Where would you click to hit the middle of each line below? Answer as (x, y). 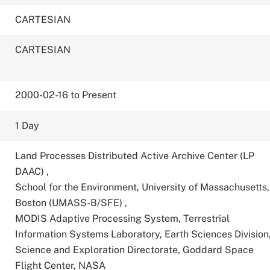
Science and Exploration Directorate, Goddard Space (135, 250)
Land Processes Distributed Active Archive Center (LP (135, 156)
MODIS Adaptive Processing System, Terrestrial (123, 218)
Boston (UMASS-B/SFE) (70, 203)
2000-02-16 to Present (66, 95)
